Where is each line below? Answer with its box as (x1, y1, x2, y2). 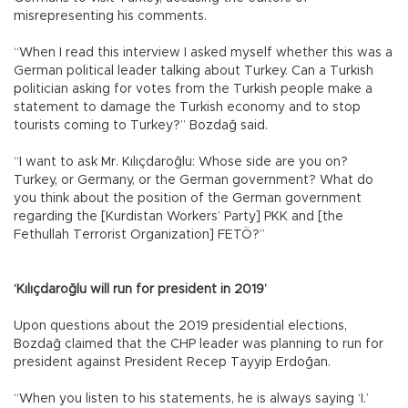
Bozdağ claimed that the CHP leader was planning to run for (14, 337, 383, 351)
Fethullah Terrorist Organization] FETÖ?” (14, 228, 269, 241)
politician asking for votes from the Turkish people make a (14, 82, 372, 96)
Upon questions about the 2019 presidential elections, (14, 319, 347, 332)
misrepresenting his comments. (14, 9, 210, 23)
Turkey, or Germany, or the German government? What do (14, 173, 373, 187)
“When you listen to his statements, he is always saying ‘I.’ (14, 392, 369, 405)
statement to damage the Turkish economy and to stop (14, 100, 361, 114)
